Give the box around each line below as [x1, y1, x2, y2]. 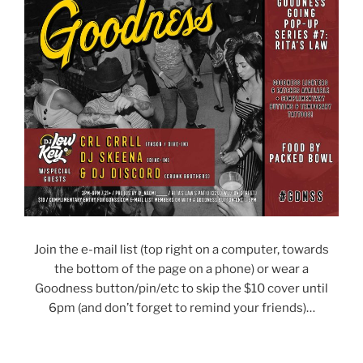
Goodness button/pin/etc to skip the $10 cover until [35, 281, 328, 297]
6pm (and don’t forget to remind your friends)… [48, 301, 315, 316]
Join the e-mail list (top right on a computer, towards [34, 242, 329, 258]
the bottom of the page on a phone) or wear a [54, 262, 309, 277]
